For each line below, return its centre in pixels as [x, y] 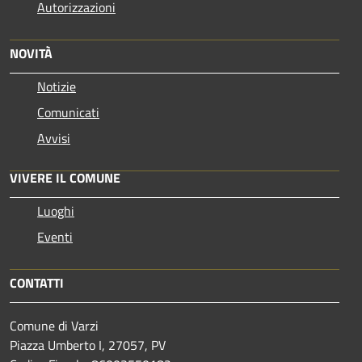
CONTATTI [37, 283]
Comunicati [68, 113]
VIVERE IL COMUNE [65, 178]
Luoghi [56, 211]
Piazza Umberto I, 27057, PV [88, 345]
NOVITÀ [31, 54]
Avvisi [54, 139]
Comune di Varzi [54, 326]
